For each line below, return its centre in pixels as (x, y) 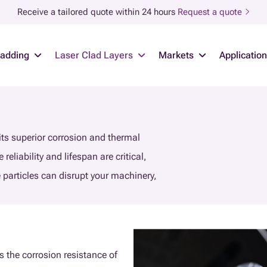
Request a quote (211, 12)
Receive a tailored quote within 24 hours (96, 12)
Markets (176, 55)
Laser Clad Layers (94, 55)
